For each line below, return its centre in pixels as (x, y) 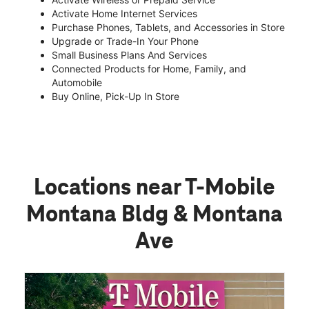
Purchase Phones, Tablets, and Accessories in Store (168, 27)
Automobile (77, 82)
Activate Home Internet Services (124, 13)
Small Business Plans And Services (129, 54)
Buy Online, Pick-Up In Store (116, 96)
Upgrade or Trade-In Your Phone (125, 41)
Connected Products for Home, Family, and (149, 68)
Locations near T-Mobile (154, 188)
